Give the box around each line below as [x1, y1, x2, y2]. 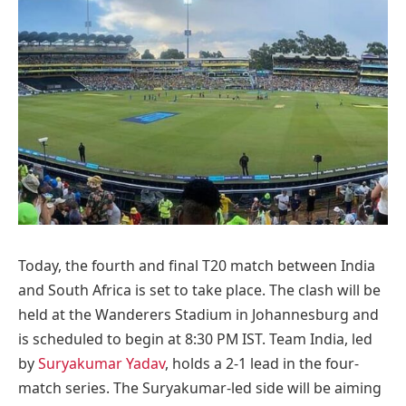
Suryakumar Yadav [38, 353, 165, 373]
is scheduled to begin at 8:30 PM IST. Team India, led [18, 328, 372, 349]
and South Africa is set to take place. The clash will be [18, 279, 381, 300]
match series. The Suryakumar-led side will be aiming [18, 377, 382, 398]
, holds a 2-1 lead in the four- [165, 353, 359, 373]
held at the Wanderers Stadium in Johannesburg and [18, 304, 379, 324]
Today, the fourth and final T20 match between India [18, 255, 375, 275]
